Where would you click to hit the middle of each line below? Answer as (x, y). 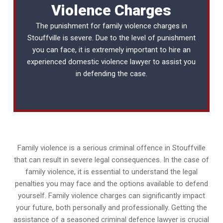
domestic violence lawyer (110, 62)
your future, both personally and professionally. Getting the (111, 208)
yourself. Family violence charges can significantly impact (111, 196)
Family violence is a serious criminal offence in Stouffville (111, 148)
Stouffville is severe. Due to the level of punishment (111, 38)
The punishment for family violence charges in (111, 26)
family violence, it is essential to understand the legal (111, 172)
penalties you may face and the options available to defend (111, 184)
